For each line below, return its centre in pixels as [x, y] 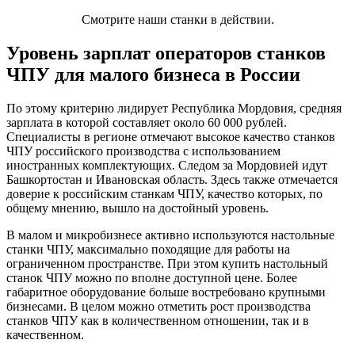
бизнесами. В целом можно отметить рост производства [158, 306]
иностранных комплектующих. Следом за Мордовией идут [167, 165]
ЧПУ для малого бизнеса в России [153, 74]
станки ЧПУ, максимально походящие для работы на [148, 249]
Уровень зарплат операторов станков [166, 53]
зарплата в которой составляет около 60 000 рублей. [147, 122]
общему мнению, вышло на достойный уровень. [137, 208]
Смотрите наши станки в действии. [177, 19]
